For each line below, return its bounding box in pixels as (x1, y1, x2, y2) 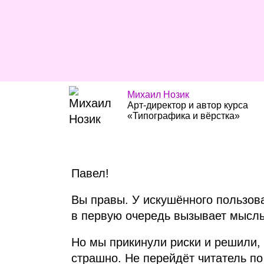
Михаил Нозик (127, 90, 189, 100)
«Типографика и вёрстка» (127, 111, 240, 121)
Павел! (71, 167, 109, 180)
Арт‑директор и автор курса (127, 100, 248, 110)
